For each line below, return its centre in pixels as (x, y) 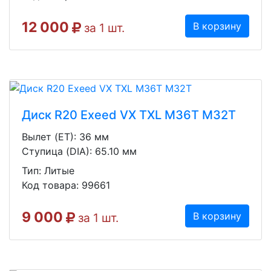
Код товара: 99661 (66, 185)
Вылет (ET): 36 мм (65, 136)
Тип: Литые (48, 170)
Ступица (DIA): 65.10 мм (79, 151)
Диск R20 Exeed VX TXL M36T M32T (129, 115)
